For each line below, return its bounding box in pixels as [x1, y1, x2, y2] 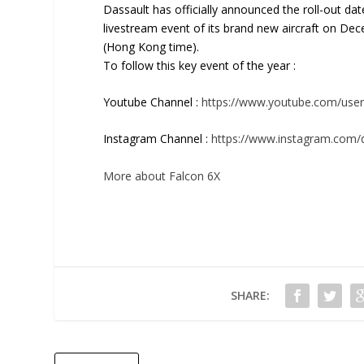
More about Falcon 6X [103, 167, 221, 184]
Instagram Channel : [103, 131, 212, 147]
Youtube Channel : [103, 93, 202, 110]
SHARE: [230, 287, 270, 303]
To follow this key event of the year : [103, 57, 297, 73]
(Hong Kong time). [103, 38, 200, 54]
